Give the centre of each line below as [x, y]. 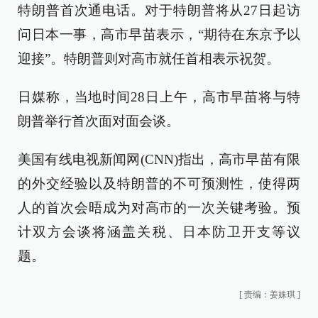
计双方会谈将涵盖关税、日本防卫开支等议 [159, 232]
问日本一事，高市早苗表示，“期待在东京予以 [159, 34]
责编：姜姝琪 [270, 295]
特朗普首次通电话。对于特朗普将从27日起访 [159, 10]
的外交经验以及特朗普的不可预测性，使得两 [159, 183]
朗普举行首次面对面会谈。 [99, 121]
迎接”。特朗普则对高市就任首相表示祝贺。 [149, 59]
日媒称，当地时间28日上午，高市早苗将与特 [159, 97]
